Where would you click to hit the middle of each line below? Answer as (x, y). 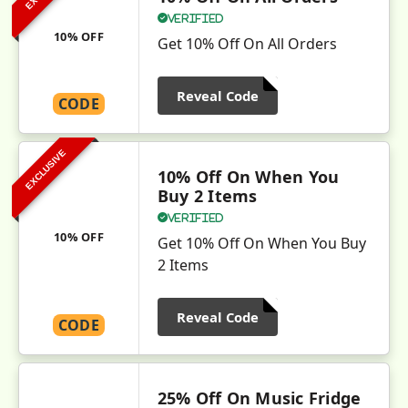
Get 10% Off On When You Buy (262, 243)
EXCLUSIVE (46, 169)
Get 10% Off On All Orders (247, 44)
